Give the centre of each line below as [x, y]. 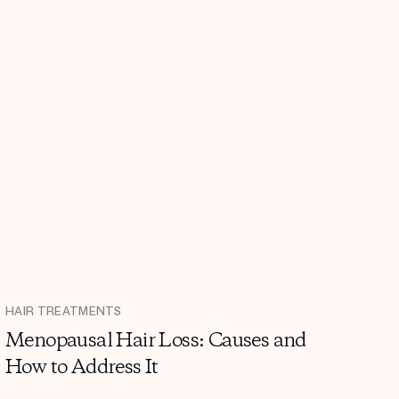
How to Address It [82, 368]
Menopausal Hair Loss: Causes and [156, 342]
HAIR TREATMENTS [64, 312]
